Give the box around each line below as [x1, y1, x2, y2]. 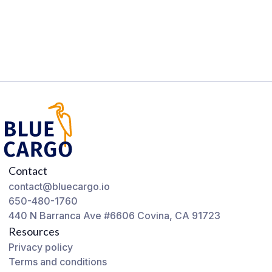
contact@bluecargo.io [8, 180, 110, 192]
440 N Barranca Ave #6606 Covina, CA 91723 [8, 209, 220, 222]
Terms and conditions [8, 256, 107, 268]
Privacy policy [8, 241, 73, 253]
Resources [8, 225, 59, 238]
